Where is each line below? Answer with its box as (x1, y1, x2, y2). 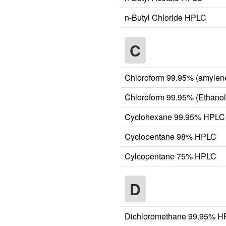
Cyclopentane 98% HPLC (125, 130, 216, 142)
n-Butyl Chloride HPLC (125, 11, 206, 23)
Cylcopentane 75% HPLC (125, 150, 216, 162)
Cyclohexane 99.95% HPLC (125, 110, 225, 123)
